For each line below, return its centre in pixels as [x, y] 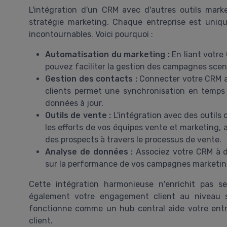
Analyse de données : [89, 152]
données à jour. [74, 103]
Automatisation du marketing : [107, 55]
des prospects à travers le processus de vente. [133, 140]
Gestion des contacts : [91, 79]
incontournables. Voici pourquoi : [91, 34]
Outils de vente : [78, 116]
